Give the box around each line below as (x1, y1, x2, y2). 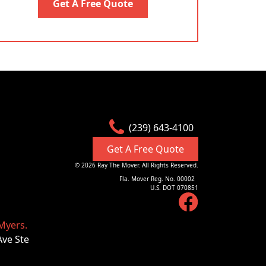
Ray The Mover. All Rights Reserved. (96, 161, 198, 169)
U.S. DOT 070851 (150, 183, 198, 192)
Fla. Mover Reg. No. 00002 (119, 175, 198, 183)
